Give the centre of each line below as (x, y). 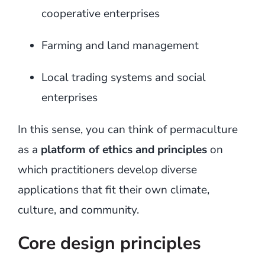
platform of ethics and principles (124, 149)
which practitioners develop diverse (107, 169)
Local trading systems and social (123, 77)
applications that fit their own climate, (113, 190)
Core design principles (109, 243)
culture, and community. (78, 210)
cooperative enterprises (100, 13)
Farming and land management (120, 45)
